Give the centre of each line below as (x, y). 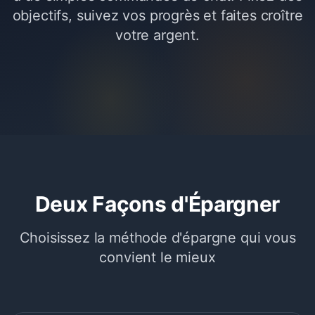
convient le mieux (157, 257)
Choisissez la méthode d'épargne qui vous (157, 238)
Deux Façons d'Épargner (157, 204)
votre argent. (157, 35)
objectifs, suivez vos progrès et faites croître (157, 15)
